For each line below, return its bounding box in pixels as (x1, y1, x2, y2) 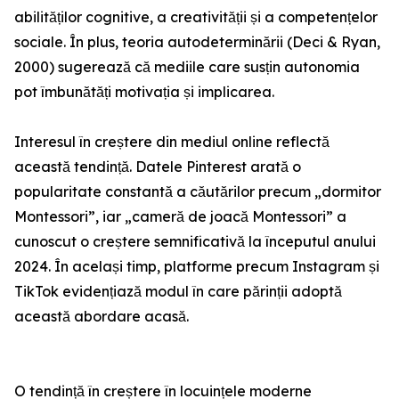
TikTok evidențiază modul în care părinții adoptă (14, 282, 342, 301)
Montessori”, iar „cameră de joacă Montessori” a (14, 208, 346, 226)
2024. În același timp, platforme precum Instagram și (14, 257, 379, 276)
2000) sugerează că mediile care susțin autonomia (14, 58, 360, 77)
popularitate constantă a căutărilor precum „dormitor (14, 183, 381, 201)
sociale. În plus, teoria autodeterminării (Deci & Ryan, (14, 33, 380, 52)
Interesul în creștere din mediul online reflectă (14, 133, 330, 151)
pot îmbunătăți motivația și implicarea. (14, 83, 274, 102)
